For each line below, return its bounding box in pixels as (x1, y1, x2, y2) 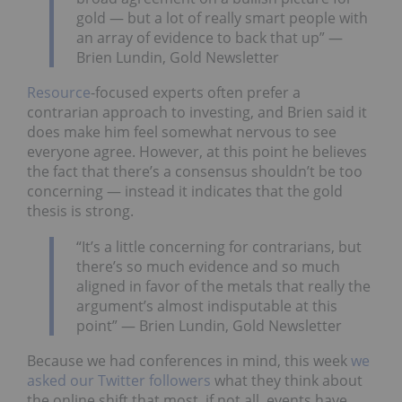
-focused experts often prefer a (91, 83, 301, 103)
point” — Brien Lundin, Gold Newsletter (76, 315, 342, 336)
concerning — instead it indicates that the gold (27, 181, 343, 202)
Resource (27, 83, 91, 103)
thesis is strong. (27, 201, 134, 222)
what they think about (211, 371, 363, 391)
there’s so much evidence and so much (76, 256, 340, 276)
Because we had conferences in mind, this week (27, 351, 351, 371)
